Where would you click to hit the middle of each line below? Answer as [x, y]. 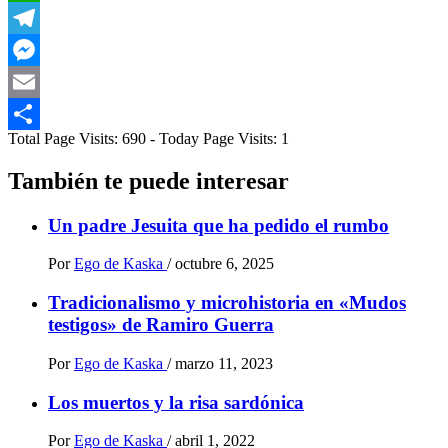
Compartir [40, 145]
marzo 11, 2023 [224, 363]
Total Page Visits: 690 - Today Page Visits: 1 [148, 138]
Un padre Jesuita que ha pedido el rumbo [218, 225]
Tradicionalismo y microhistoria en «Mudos [227, 303]
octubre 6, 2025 [224, 264]
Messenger [42, 81]
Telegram [37, 49]
